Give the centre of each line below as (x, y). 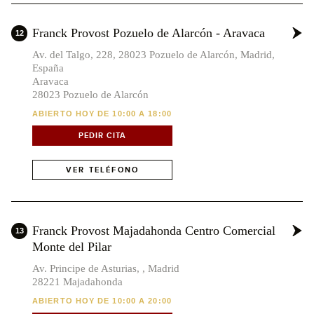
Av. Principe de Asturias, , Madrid (106, 268)
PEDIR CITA (102, 136)
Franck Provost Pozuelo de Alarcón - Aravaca (149, 33)
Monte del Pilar (72, 246)
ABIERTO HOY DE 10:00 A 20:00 (102, 300)
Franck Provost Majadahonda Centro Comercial (154, 230)
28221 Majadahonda (77, 281)
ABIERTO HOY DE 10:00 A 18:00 (102, 113)
